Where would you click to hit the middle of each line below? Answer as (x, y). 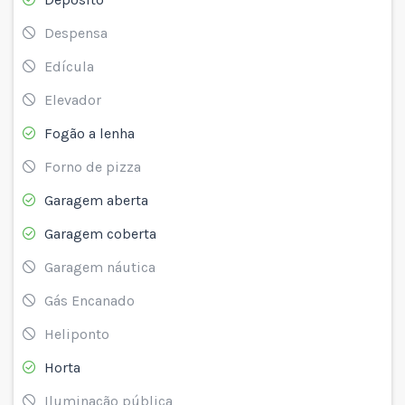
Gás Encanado (89, 300)
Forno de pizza (93, 166)
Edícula (69, 66)
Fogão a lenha (89, 133)
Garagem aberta (96, 200)
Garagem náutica (100, 267)
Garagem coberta (100, 233)
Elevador (73, 99)
